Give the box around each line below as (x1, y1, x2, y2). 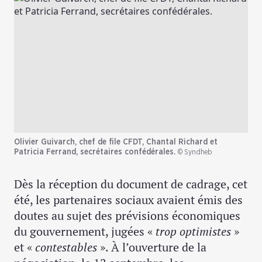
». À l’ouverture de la (97, 239, 206, 255)
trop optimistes (156, 223, 231, 239)
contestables (35, 239, 97, 255)
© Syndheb (178, 148, 212, 156)
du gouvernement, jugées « (14, 223, 156, 239)
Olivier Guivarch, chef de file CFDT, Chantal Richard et (14, 137, 218, 146)
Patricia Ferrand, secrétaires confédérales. (14, 147, 175, 156)
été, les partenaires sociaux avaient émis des (14, 191, 243, 208)
